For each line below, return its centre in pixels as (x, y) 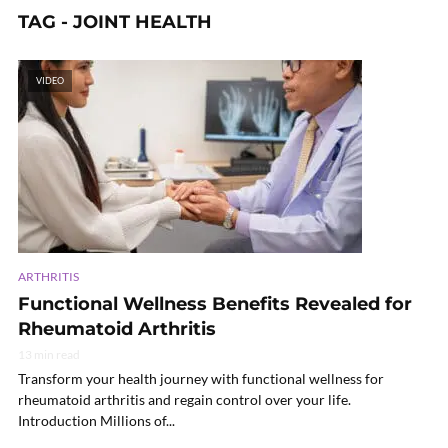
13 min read (49, 354)
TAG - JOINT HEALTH (115, 22)
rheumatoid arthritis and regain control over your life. (184, 399)
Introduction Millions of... (96, 420)
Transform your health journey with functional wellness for (201, 378)
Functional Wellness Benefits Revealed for (215, 303)
